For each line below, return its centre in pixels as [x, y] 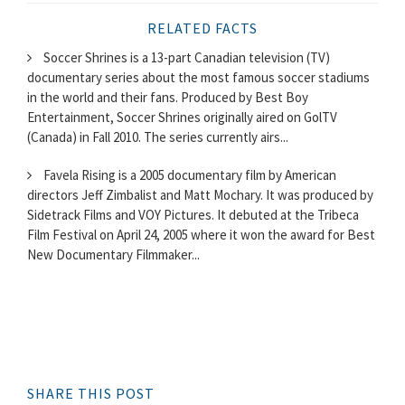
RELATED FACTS [202, 28]
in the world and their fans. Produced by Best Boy [168, 97]
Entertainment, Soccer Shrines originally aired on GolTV [182, 117]
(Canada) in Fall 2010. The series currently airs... [158, 137]
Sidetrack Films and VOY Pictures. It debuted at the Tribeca [193, 214]
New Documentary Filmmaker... [113, 254]
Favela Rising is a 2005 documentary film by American [188, 174]
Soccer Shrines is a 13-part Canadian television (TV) [185, 57]
